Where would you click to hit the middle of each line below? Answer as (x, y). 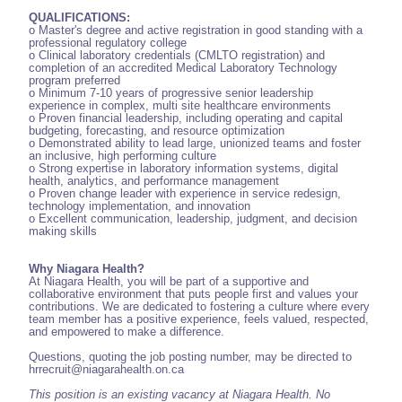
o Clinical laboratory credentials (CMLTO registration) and (177, 56)
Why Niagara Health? (87, 269)
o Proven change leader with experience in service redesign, (185, 194)
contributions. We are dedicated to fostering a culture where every (199, 307)
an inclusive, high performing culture (122, 156)
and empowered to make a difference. (127, 332)
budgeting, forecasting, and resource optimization (157, 131)
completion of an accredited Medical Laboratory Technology (183, 68)
